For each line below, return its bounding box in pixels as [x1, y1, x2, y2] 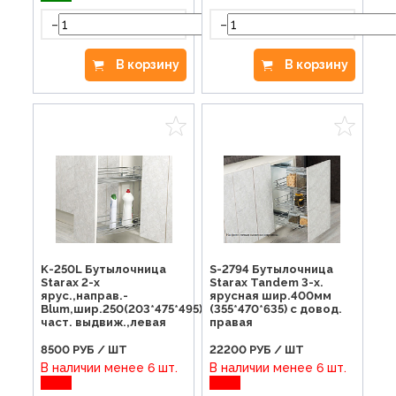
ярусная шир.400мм [209, 288, 331, 302]
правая [209, 315, 253, 329]
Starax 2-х [41, 275, 101, 289]
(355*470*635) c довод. [209, 301, 342, 316]
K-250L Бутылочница [41, 262, 167, 276]
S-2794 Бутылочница [209, 262, 333, 276]
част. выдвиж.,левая [41, 315, 167, 329]
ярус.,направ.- [41, 288, 129, 302]
